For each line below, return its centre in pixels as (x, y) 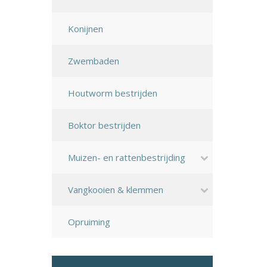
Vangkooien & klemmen (116, 190)
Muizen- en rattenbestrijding (127, 157)
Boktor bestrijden (104, 125)
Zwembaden (94, 61)
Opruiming (89, 222)
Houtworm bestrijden (113, 93)
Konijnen (86, 29)
